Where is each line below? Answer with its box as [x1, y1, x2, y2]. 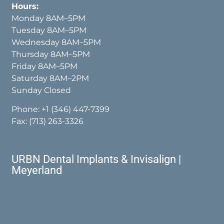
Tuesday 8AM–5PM [11, 25, 87, 35]
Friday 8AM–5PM [11, 61, 78, 71]
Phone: [11, 104, 42, 114]
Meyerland [11, 163, 62, 176]
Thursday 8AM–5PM [11, 49, 90, 59]
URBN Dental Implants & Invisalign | [11, 152, 181, 165]
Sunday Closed [11, 85, 71, 95]
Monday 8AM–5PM [11, 13, 86, 23]
